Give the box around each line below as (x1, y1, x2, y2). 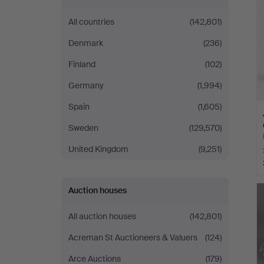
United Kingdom (68, 144, 128, 154)
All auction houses (68, 211, 136, 222)
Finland (68, 59, 95, 70)
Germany (68, 80, 104, 91)
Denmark (68, 38, 103, 48)
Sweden (68, 123, 98, 133)
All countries (68, 16, 114, 27)
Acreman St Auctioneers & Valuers (68, 232, 197, 243)
